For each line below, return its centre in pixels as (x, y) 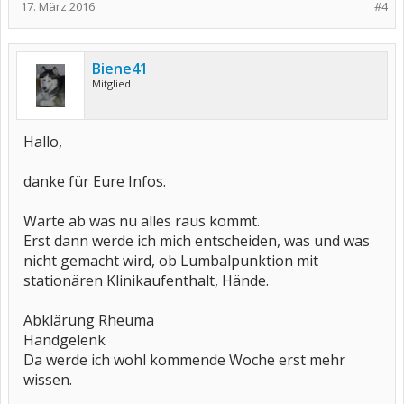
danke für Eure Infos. (95, 181)
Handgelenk (64, 340)
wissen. (48, 380)
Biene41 (120, 69)
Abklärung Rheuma (89, 320)
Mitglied (111, 83)
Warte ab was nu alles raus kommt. (142, 221)
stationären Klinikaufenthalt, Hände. (146, 280)
